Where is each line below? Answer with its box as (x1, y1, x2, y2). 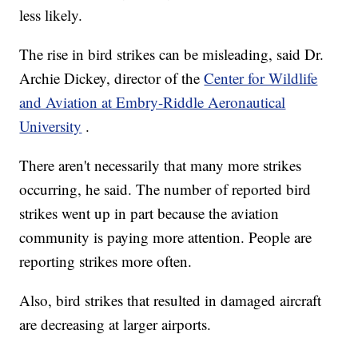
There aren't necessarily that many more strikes (19, 155, 302, 176)
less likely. (19, 5, 83, 26)
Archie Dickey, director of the (19, 68, 205, 89)
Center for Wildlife (204, 68, 318, 89)
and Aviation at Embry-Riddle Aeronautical (19, 92, 286, 113)
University (19, 116, 82, 137)
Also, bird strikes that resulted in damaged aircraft (19, 290, 322, 311)
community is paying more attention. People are (19, 227, 312, 248)
